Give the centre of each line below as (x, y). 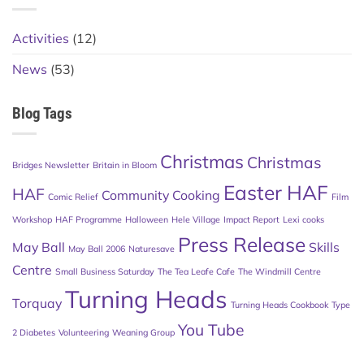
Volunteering (84, 333)
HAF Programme (89, 220)
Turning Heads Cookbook (279, 305)
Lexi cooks (303, 220)
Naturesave (152, 249)
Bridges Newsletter (51, 165)
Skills (324, 247)
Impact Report (251, 220)
